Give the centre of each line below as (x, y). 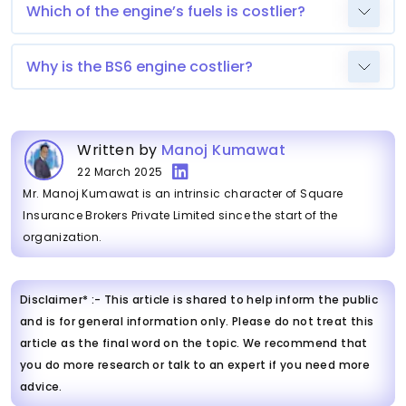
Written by (119, 150)
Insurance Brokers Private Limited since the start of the (180, 215)
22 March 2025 (120, 171)
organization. (63, 237)
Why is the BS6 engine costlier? (140, 66)
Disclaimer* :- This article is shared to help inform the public (199, 299)
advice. (41, 386)
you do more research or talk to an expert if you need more (195, 364)
